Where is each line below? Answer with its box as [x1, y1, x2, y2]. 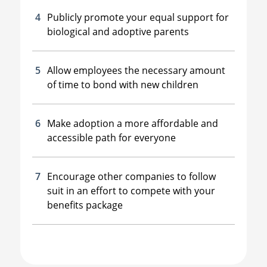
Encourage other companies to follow [46, 169, 216, 183]
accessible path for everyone [46, 131, 176, 144]
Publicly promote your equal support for [46, 10, 229, 24]
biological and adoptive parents [46, 24, 189, 38]
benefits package [46, 198, 123, 212]
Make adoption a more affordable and [46, 116, 218, 130]
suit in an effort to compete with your [46, 184, 215, 197]
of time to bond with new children [46, 77, 198, 91]
